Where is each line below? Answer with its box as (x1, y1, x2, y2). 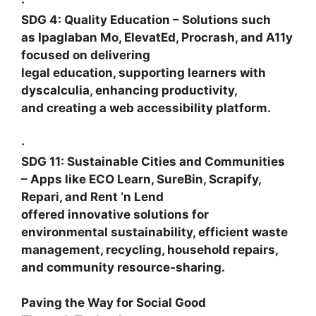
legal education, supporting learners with (21, 66, 266, 80)
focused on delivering (21, 48, 150, 63)
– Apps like (21, 171, 89, 186)
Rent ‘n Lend (90, 189, 164, 204)
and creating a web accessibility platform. (21, 101, 271, 116)
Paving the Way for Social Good (21, 296, 206, 310)
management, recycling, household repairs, (21, 242, 278, 257)
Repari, (21, 189, 62, 204)
